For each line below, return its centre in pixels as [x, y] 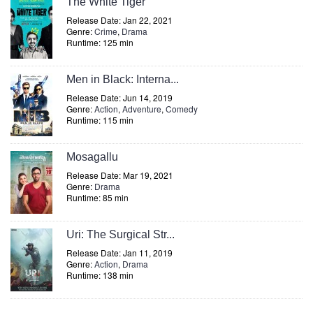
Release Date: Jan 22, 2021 [119, 20]
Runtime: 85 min [97, 197]
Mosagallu [92, 157]
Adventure [142, 109]
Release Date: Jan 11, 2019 [119, 253]
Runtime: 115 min [100, 120]
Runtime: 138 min [100, 275]
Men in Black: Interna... [123, 79]
